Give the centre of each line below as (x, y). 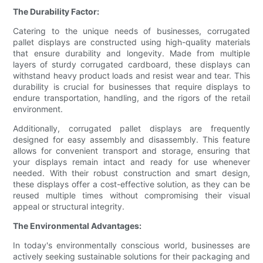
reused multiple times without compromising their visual (131, 195)
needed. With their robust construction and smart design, (131, 173)
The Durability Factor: (56, 12)
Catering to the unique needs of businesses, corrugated (131, 31)
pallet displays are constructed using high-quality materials (131, 42)
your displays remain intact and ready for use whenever (131, 162)
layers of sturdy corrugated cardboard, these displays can (131, 65)
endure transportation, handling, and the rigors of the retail (131, 98)
